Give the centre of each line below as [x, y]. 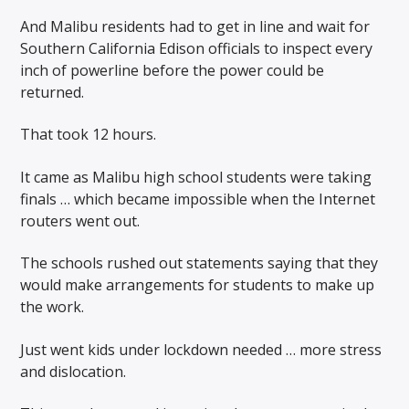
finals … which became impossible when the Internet [198, 199]
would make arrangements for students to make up [198, 285]
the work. [52, 307]
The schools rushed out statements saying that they [199, 263]
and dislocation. [73, 371]
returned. [52, 93]
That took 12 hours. [89, 135]
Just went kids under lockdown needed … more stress [201, 349]
